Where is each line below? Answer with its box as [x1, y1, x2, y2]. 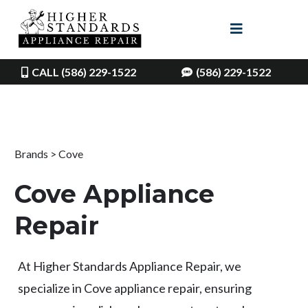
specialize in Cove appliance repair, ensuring [18, 280, 252, 296]
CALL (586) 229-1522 [32, 65, 136, 78]
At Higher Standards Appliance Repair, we [18, 258, 241, 274]
